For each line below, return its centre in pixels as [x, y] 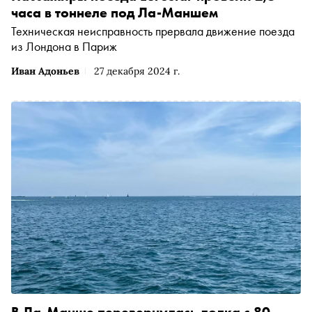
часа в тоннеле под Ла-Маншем [115, 13]
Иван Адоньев [45, 71]
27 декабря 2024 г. [137, 71]
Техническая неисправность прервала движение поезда [153, 31]
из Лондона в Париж [64, 47]
